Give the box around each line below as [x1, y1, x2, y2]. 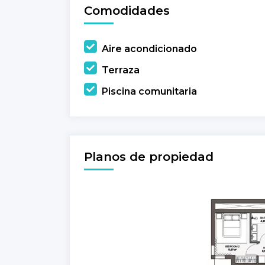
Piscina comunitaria [102, 85, 197, 97]
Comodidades [84, 3, 170, 18]
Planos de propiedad [84, 149, 214, 164]
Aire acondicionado [102, 43, 197, 54]
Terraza [102, 64, 140, 76]
